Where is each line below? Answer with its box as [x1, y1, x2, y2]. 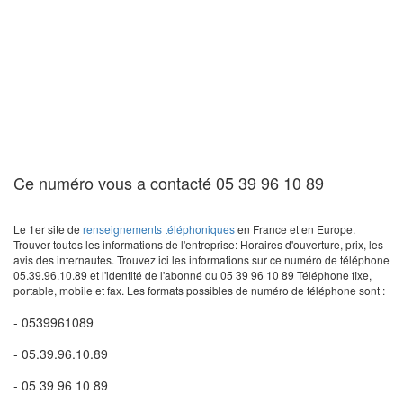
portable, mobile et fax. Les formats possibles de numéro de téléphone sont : [13, 282, 385, 298]
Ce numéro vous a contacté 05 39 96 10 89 [13, 171, 324, 194]
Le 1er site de [13, 221, 83, 237]
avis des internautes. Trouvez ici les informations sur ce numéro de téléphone [13, 252, 390, 267]
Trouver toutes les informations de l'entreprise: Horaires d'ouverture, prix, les [13, 237, 383, 252]
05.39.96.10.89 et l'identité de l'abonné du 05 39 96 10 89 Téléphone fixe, [13, 267, 372, 282]
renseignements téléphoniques [83, 221, 235, 237]
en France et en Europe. [235, 221, 355, 237]
